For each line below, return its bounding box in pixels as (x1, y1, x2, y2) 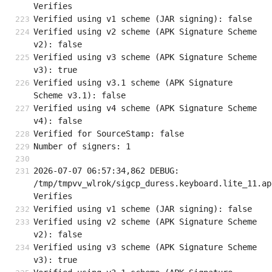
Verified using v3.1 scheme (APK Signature (33, 78, 233, 88)
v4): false (33, 116, 82, 126)
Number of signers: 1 (33, 141, 131, 152)
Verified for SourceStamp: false (33, 129, 184, 139)
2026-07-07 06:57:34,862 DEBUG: (33, 166, 179, 176)
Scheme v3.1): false (33, 90, 126, 101)
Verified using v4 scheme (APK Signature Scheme (33, 103, 257, 114)
